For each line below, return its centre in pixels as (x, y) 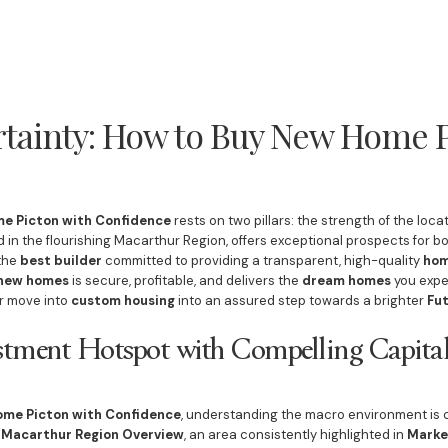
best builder (60, 260)
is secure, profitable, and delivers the (185, 280)
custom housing (122, 300)
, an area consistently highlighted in (295, 434)
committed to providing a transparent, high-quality (262, 260)
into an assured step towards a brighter (300, 300)
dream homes (346, 280)
